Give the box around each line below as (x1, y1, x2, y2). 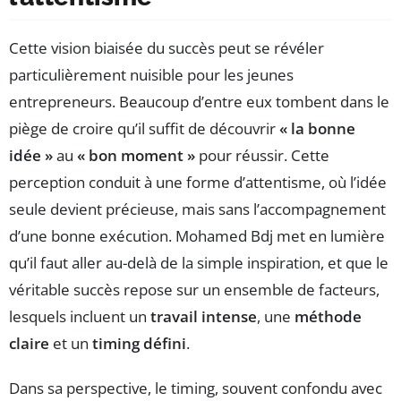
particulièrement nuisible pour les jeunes (9, 64, 294, 86)
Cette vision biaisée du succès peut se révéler (9, 38, 324, 59)
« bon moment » (77, 145, 195, 166)
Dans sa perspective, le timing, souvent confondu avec (9, 378, 382, 399)
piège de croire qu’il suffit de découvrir (9, 118, 279, 140)
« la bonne (279, 118, 355, 140)
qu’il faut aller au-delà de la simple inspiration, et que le (9, 252, 388, 274)
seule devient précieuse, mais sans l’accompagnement (9, 199, 386, 220)
